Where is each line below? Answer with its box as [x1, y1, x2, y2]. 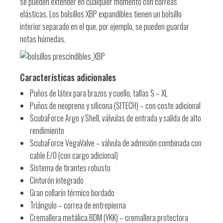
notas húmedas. [20, 32, 66, 45]
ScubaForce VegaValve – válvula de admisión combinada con [30, 136, 202, 149]
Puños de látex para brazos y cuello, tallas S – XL [30, 87, 168, 99]
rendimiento [30, 124, 64, 136]
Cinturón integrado [30, 174, 84, 186]
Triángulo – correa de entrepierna [30, 199, 126, 211]
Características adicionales [20, 70, 116, 84]
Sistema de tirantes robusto [30, 161, 111, 174]
